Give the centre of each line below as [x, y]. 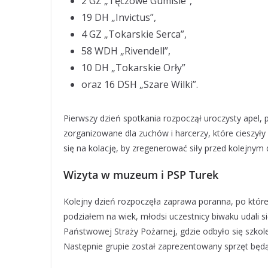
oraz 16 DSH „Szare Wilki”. [140, 84]
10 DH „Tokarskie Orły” [133, 68]
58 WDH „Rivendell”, [126, 51]
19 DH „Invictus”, [119, 17]
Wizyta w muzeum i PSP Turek [141, 175]
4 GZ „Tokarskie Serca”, [134, 34]
